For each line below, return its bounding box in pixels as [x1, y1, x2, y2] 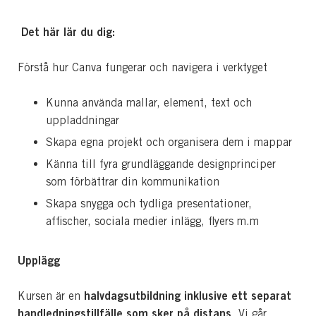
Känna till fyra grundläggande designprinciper [46, 157, 276, 171]
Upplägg [18, 253, 60, 267]
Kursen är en [18, 288, 84, 303]
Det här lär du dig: [21, 24, 115, 39]
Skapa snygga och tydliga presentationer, [46, 196, 252, 210]
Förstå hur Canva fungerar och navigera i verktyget [18, 60, 267, 74]
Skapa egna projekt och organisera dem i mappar [46, 135, 292, 149]
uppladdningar [46, 113, 119, 127]
